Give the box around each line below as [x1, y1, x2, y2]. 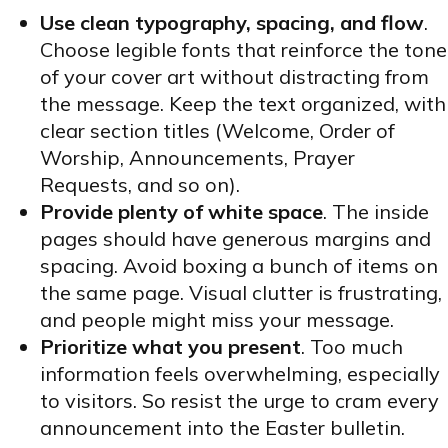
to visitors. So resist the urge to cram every [40, 388, 439, 414]
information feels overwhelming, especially [40, 361, 440, 387]
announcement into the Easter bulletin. [40, 415, 405, 441]
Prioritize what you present [40, 334, 301, 360]
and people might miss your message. [40, 307, 394, 333]
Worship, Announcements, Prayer [40, 145, 355, 171]
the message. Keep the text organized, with [40, 91, 446, 117]
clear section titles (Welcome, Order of [40, 118, 395, 144]
